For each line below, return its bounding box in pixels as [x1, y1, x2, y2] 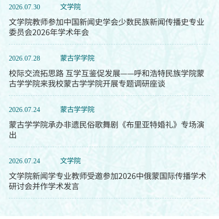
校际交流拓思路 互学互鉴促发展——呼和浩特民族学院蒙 [8, 67, 204, 79]
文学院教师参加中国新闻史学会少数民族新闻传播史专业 [8, 16, 204, 28]
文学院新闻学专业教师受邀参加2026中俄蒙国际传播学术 [8, 170, 206, 182]
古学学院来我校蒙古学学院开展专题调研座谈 [8, 77, 165, 89]
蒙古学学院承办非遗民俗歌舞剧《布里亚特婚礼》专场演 [8, 118, 204, 131]
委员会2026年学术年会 [8, 26, 89, 38]
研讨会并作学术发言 [8, 180, 79, 192]
